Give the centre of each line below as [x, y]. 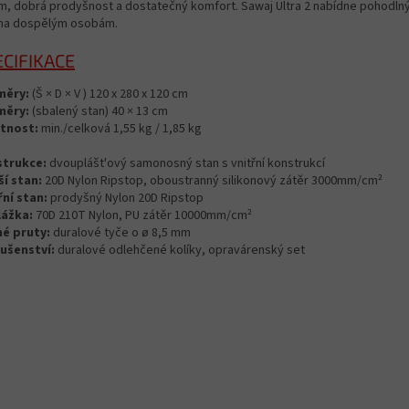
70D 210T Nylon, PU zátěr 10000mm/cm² [144, 215]
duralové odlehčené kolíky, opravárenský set [181, 250]
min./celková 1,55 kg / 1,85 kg [121, 128]
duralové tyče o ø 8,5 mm [122, 232]
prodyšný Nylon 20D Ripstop [127, 198]
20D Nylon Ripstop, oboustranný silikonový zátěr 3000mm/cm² [214, 180]
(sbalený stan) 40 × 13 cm [100, 111]
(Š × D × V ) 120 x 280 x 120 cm [110, 94]
